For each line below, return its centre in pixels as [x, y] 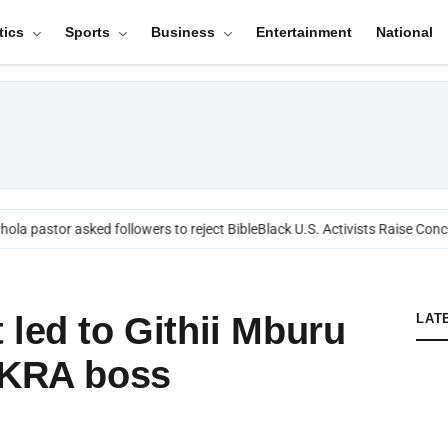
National [404, 32]
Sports [89, 32]
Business [184, 32]
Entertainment [303, 32]
